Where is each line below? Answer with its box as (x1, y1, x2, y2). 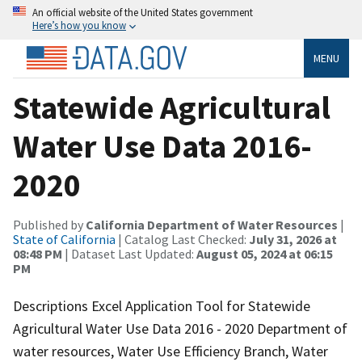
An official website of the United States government (32, 6, 253, 19)
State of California (13, 230, 116, 247)
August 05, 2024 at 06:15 (196, 245, 333, 262)
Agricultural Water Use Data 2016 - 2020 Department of (13, 318, 347, 338)
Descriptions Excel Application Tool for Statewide (13, 296, 310, 315)
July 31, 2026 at (249, 230, 337, 247)
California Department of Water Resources (86, 216, 338, 233)
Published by (13, 216, 86, 233)
